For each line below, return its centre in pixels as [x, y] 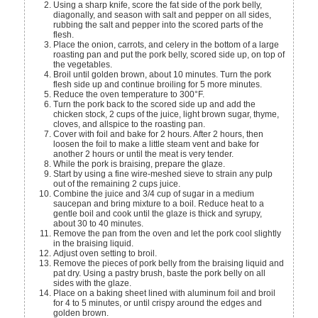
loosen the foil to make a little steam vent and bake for [157, 144]
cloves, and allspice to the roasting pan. [130, 125]
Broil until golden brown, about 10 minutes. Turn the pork [163, 75]
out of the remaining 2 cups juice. [117, 184]
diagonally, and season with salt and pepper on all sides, [163, 15]
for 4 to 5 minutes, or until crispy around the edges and [158, 303]
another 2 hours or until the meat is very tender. [144, 154]
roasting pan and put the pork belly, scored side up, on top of [169, 55]
